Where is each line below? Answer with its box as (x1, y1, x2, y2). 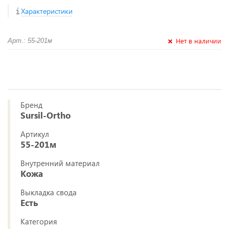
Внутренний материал (20, 158, 100, 168)
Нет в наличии (176, 36, 221, 45)
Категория (20, 216, 57, 226)
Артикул (20, 129, 49, 139)
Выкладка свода (20, 187, 77, 197)
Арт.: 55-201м (8, 37, 52, 44)
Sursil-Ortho (20, 109, 71, 121)
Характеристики (21, 6, 73, 16)
